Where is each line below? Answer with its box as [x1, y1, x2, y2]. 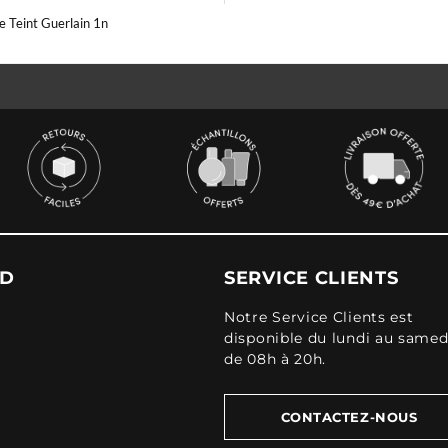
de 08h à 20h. [224, 350, 327, 368]
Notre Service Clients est [224, 308, 414, 326]
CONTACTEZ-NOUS [280, 409, 418, 425]
